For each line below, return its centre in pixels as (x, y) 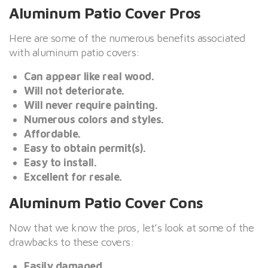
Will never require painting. (91, 105)
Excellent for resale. (77, 176)
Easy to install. (60, 162)
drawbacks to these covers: (71, 242)
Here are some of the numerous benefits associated (127, 38)
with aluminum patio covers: (74, 52)
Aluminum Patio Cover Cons (106, 202)
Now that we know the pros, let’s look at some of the (131, 227)
